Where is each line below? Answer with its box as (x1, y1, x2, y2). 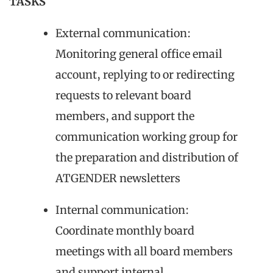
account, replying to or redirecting (55, 67, 235, 82)
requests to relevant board (55, 88, 191, 102)
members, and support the (55, 108, 194, 123)
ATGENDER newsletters (55, 171, 180, 185)
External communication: (55, 26, 191, 40)
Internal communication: (55, 202, 189, 217)
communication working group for (55, 129, 238, 144)
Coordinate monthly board (55, 223, 194, 238)
